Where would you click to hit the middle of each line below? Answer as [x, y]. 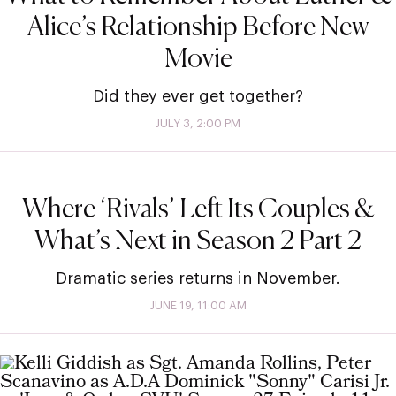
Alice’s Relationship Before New [198, 28]
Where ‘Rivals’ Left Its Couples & [198, 210]
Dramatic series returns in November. [198, 278]
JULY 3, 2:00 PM [198, 123]
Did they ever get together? [198, 96]
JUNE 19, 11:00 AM [198, 305]
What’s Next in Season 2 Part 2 [198, 242]
